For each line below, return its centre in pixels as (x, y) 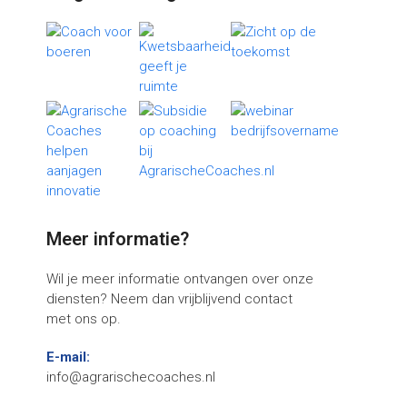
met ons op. (84, 319)
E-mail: (68, 357)
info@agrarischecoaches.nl (131, 377)
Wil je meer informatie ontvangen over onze (180, 279)
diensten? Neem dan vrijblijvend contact (169, 299)
